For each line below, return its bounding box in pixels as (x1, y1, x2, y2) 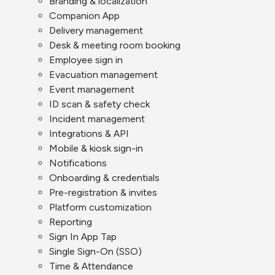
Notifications (49, 157, 107, 169)
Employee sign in (49, 54, 123, 66)
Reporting (49, 216, 92, 228)
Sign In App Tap (49, 231, 117, 242)
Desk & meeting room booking (49, 39, 180, 51)
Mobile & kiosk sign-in (49, 142, 143, 154)
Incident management (49, 113, 145, 125)
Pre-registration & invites (49, 187, 157, 198)
